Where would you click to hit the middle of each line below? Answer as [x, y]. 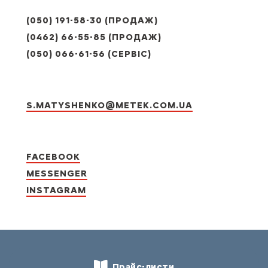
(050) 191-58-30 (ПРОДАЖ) [92, 21]
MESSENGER [57, 174]
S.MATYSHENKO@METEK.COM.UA [110, 106]
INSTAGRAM [57, 191]
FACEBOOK [54, 157]
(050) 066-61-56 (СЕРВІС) [89, 54]
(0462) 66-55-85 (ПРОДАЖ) [94, 37]
